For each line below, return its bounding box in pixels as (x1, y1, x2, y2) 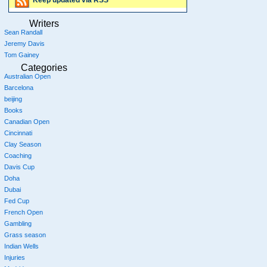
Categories (21, 63, 68, 73)
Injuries (4, 254, 25, 262)
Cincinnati (4, 129, 32, 137)
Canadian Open (4, 118, 49, 126)
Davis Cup (4, 163, 35, 171)
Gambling (4, 220, 32, 228)
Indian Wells (4, 243, 39, 250)
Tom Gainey (4, 51, 39, 59)
